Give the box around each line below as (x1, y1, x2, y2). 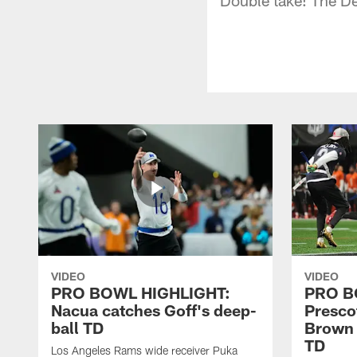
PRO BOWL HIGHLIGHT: (51, 282, 230, 302)
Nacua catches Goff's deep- (51, 300, 257, 320)
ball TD (51, 317, 104, 337)
